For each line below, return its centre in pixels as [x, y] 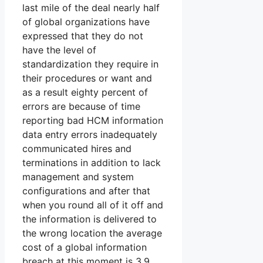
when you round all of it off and [93, 205]
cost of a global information [85, 247]
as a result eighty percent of [85, 92]
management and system [78, 177]
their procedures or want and [87, 78]
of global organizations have [86, 22]
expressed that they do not [83, 36]
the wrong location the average [92, 233]
